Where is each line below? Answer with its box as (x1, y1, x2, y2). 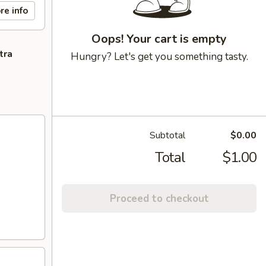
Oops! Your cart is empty (91, 31, 227, 47)
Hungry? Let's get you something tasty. (70, 50, 248, 64)
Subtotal (150, 129, 185, 142)
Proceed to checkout (109, 191, 209, 205)
